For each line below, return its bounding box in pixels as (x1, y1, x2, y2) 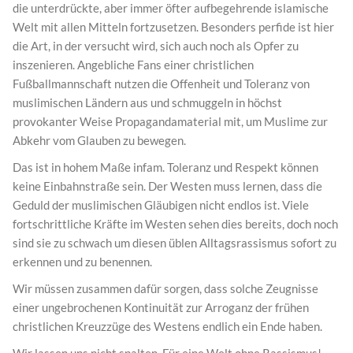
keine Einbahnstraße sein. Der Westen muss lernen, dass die (13, 179, 322, 194)
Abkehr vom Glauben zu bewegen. (13, 133, 186, 148)
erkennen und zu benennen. (13, 255, 152, 269)
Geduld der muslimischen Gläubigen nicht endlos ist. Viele (13, 198, 309, 213)
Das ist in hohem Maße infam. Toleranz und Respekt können (13, 160, 318, 175)
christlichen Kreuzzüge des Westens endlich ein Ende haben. (13, 319, 322, 334)
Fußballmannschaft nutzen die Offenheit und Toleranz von (13, 76, 310, 91)
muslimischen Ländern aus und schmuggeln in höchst (13, 95, 282, 110)
